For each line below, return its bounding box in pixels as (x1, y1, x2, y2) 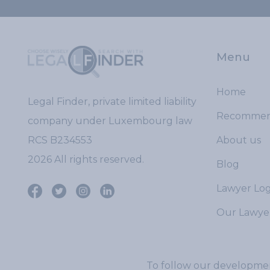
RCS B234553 (28, 134, 92, 146)
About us (216, 134, 261, 146)
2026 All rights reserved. (28, 153, 144, 165)
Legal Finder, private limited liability (28, 95, 196, 107)
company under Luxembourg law (28, 115, 192, 127)
